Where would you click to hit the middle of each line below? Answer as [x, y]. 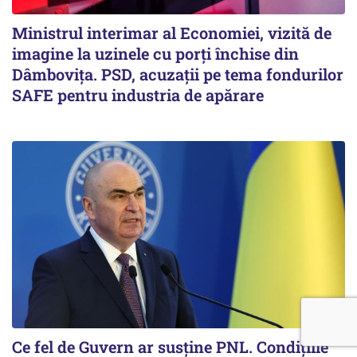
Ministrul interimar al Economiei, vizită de [172, 32]
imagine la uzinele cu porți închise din [155, 53]
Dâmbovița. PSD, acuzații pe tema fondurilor [178, 74]
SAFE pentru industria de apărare [138, 94]
